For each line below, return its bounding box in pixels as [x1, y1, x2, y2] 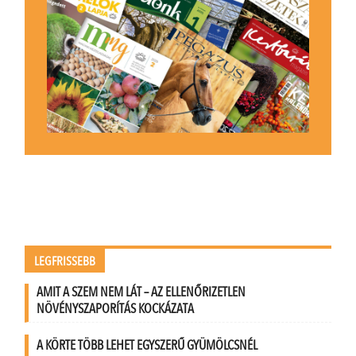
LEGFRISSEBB [34, 253, 96, 271]
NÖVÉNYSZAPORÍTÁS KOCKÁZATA [37, 300, 195, 319]
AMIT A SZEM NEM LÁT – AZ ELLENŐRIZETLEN [37, 283, 246, 302]
